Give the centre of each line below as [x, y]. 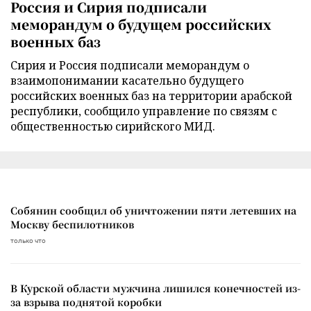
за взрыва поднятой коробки [86, 302]
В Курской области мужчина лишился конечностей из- [155, 288]
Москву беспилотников [72, 225]
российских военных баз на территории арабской [151, 96]
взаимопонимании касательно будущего [127, 81]
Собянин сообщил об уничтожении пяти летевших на [153, 211]
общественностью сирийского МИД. [113, 127]
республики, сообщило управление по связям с [144, 111]
